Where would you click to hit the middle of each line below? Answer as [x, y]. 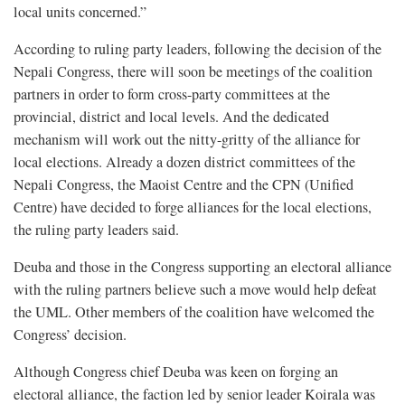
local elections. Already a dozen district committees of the [184, 161]
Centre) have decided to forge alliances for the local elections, [193, 207]
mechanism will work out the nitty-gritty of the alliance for [187, 139]
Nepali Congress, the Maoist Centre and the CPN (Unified [184, 184]
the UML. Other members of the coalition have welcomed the [194, 311]
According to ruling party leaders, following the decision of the [198, 48]
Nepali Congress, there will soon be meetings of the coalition [193, 71]
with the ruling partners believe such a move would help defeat [195, 289]
